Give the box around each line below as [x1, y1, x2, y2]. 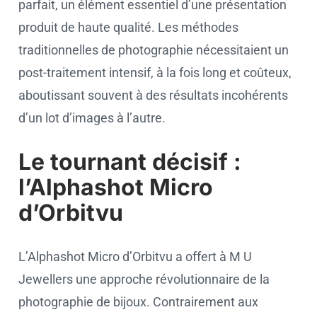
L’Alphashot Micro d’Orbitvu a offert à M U [18, 249, 252, 264]
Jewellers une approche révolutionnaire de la [18, 272, 270, 287]
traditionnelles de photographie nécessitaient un [18, 42, 289, 57]
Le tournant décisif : [18, 148, 241, 175]
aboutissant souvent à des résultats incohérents [18, 88, 288, 103]
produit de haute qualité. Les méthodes [18, 20, 238, 35]
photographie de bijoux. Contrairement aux [18, 294, 258, 309]
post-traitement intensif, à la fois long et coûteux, [18, 65, 292, 80]
